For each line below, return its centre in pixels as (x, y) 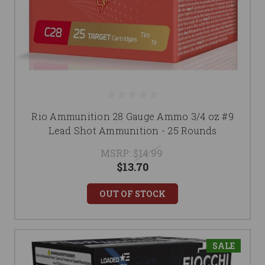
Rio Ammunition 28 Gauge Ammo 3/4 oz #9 (132, 117)
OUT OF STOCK (132, 194)
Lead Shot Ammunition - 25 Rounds (132, 131)
